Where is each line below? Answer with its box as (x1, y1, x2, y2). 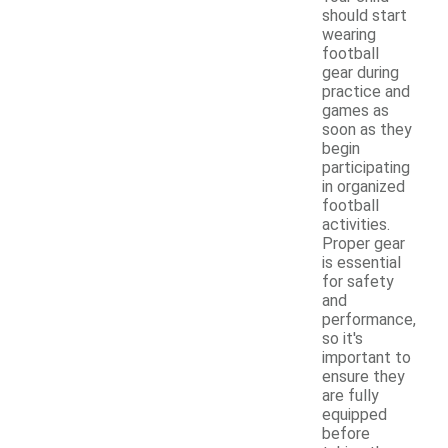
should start (322, 5, 407, 25)
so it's (322, 328, 363, 348)
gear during (322, 62, 399, 82)
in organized (322, 176, 405, 196)
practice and (322, 81, 410, 101)
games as (322, 100, 389, 120)
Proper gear (322, 233, 405, 253)
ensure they (322, 366, 405, 386)
